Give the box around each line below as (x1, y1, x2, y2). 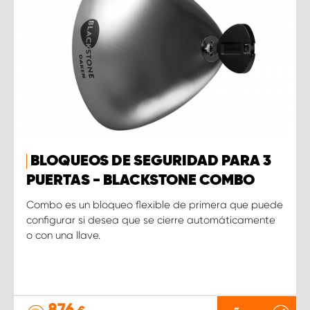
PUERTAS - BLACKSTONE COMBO (26, 172, 255, 188)
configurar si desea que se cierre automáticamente (26, 213, 275, 226)
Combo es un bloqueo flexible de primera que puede (26, 198, 283, 211)
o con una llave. (26, 228, 100, 241)
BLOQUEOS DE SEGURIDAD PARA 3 (30, 153, 271, 169)
